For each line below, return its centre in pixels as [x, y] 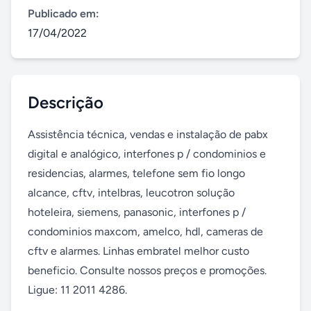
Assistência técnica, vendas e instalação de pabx [148, 134]
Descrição [66, 102]
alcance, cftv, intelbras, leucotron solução [131, 193]
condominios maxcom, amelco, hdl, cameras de [145, 232]
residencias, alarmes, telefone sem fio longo [136, 173]
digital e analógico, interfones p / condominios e [147, 154]
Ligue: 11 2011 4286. [77, 290]
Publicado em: [64, 14]
